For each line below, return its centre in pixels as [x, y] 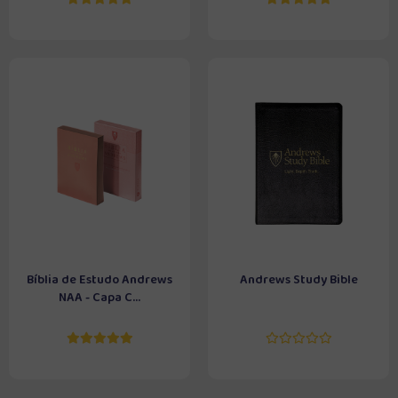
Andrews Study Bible [298, 280]
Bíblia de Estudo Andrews [99, 280]
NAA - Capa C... [99, 298]
